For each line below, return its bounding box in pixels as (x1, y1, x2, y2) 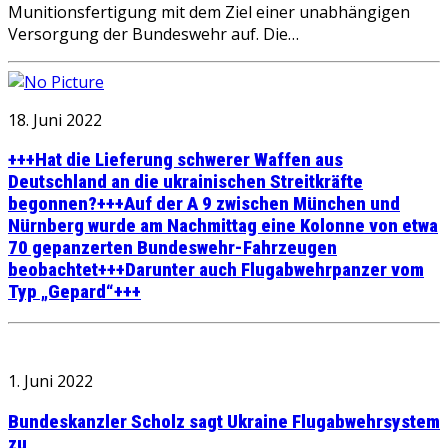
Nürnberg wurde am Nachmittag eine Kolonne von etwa (8, 215, 438, 238)
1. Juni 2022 (8, 370, 93, 393)
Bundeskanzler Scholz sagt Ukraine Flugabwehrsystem (8, 410, 440, 433)
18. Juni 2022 (8, 108, 102, 131)
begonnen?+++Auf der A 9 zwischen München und (8, 193, 400, 216)
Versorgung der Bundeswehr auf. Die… (8, 22, 299, 45)
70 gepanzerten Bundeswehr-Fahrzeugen (8, 237, 337, 260)
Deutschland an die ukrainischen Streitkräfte (8, 171, 363, 194)
